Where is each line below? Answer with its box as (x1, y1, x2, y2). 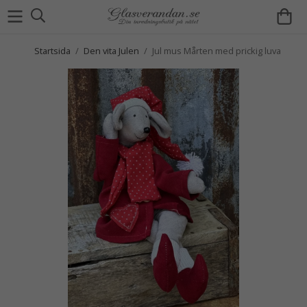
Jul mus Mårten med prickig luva (152, 45, 281, 57)
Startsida (34, 45, 71, 57)
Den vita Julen (84, 45, 139, 57)
